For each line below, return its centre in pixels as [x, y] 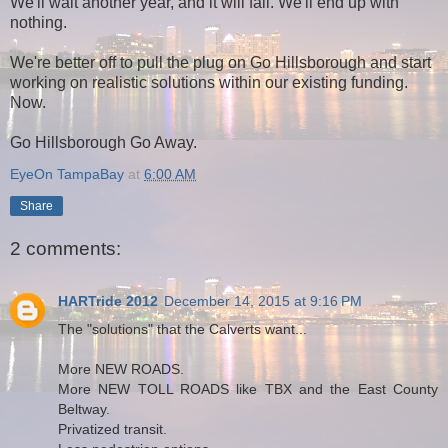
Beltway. [84, 408]
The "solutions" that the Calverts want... [182, 328]
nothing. [38, 23]
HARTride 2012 [108, 300]
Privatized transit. [112, 428]
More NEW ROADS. [121, 368]
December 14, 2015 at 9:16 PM [263, 300]
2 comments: [65, 249]
